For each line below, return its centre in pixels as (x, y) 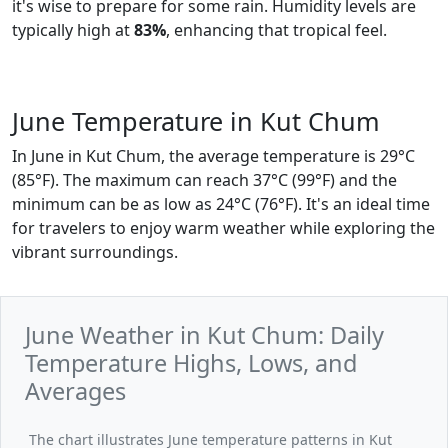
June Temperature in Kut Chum (196, 121)
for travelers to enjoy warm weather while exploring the (223, 228)
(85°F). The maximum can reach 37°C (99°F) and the (204, 180)
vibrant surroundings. (95, 252)
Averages (75, 391)
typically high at (73, 30)
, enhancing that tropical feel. (276, 30)
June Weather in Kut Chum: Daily (204, 335)
